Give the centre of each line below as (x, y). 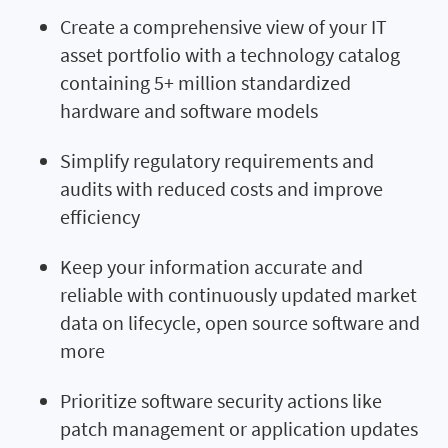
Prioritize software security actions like (221, 401)
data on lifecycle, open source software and (240, 323)
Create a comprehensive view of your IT (223, 27)
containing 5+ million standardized (205, 83)
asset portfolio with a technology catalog (230, 55)
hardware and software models (189, 111)
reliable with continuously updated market (238, 295)
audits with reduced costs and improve (221, 189)
